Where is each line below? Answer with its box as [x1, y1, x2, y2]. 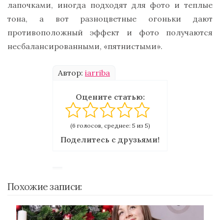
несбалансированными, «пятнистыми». [7, 41, 163, 52]
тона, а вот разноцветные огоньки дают [7, 14, 213, 24]
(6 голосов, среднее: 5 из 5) [70, 122, 150, 130]
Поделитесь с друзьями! [60, 135, 160, 145]
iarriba [85, 68, 110, 78]
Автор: [58, 68, 85, 78]
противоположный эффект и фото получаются [7, 27, 213, 38]
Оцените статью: [75, 92, 145, 102]
